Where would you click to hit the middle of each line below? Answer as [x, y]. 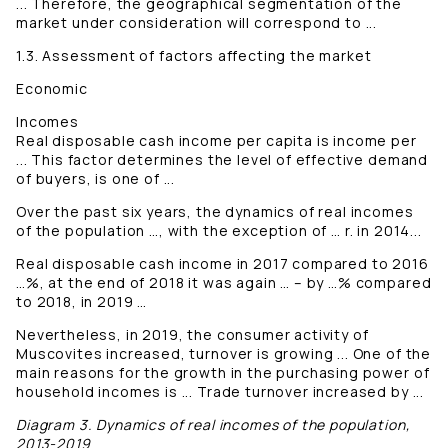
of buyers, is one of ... [96, 179]
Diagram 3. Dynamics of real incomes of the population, [213, 425]
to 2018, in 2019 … [82, 302]
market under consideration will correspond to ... [197, 23]
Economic [54, 89]
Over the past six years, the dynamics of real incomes [215, 212]
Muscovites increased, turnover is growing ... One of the [224, 354]
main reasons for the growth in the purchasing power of [223, 373]
